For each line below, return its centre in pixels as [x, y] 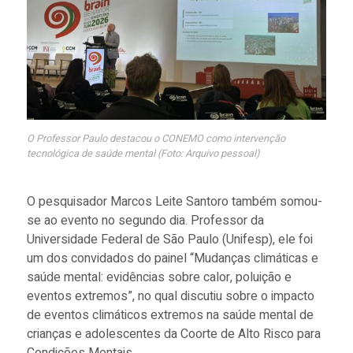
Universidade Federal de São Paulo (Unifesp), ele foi [169, 239]
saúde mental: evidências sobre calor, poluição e [159, 277]
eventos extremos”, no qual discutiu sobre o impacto [170, 296]
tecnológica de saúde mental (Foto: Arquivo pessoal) [143, 153]
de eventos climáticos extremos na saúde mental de [170, 315]
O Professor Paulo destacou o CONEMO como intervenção [156, 138]
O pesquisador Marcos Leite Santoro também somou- [174, 201]
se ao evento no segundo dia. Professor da [145, 220]
